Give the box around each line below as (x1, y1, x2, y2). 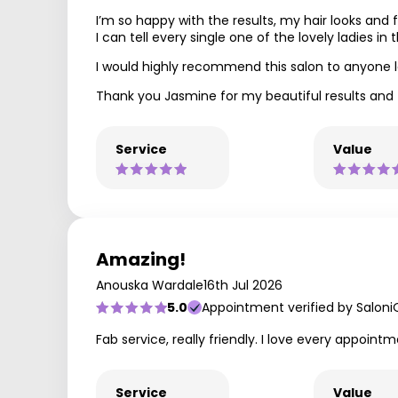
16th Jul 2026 (203, 276, 283, 294)
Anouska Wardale (96, 276, 203, 294)
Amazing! (96, 247, 186, 272)
